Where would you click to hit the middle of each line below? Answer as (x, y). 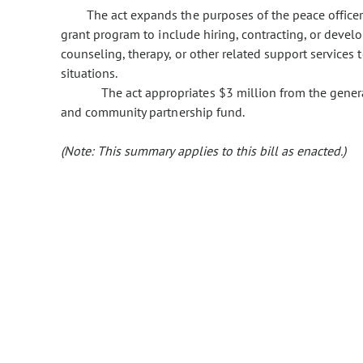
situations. (90, 73)
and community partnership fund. (153, 112)
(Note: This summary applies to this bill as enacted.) (204, 151)
